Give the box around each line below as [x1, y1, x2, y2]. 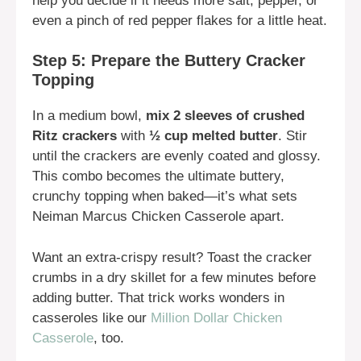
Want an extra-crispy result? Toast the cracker [32, 249, 312, 265]
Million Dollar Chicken [151, 309, 282, 326]
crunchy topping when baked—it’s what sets [32, 189, 297, 205]
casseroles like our [32, 309, 151, 326]
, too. [93, 330, 124, 346]
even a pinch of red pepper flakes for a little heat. [32, 12, 327, 28]
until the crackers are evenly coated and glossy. [32, 148, 321, 164]
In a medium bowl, [32, 108, 146, 124]
